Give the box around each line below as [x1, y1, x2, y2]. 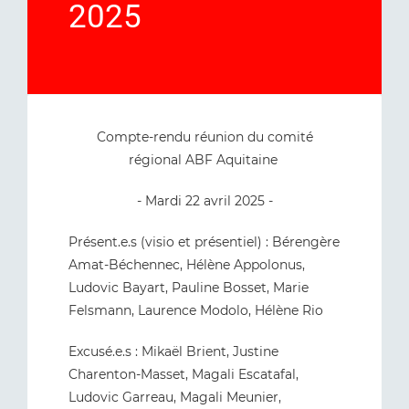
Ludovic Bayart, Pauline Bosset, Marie [68, 279, 309, 296]
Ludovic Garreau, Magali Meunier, [68, 389, 281, 405]
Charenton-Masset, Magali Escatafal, [68, 366, 299, 383]
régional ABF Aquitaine [128, 152, 281, 168]
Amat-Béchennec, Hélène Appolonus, [68, 257, 305, 273]
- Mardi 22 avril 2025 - [136, 193, 273, 209]
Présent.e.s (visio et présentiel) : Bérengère [68, 234, 340, 250]
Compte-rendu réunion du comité [96, 129, 313, 145]
